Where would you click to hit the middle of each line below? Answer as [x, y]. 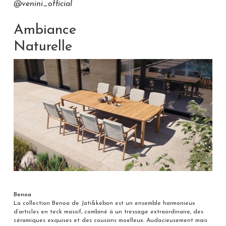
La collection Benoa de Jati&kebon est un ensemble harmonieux [104, 204]
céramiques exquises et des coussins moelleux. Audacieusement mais [110, 221]
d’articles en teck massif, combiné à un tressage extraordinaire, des [108, 212]
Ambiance [45, 30]
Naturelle [43, 47]
